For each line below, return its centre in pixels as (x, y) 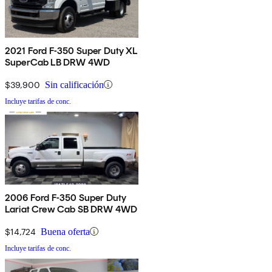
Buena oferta (65, 231)
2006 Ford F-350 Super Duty (66, 197)
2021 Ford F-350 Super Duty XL (71, 50)
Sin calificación (74, 84)
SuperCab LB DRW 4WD (58, 62)
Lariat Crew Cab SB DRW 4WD (71, 209)
